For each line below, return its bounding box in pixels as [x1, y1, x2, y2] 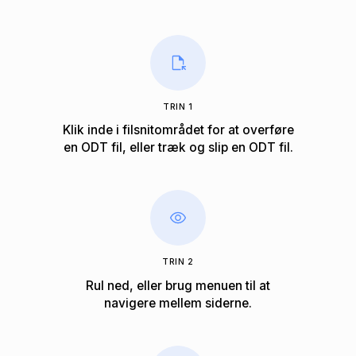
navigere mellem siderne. [104, 295, 252, 311]
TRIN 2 [161, 257, 195, 268]
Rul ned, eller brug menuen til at [86, 277, 270, 293]
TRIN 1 [162, 102, 194, 113]
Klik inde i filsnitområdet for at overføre [62, 122, 294, 138]
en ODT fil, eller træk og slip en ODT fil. [63, 140, 293, 156]
